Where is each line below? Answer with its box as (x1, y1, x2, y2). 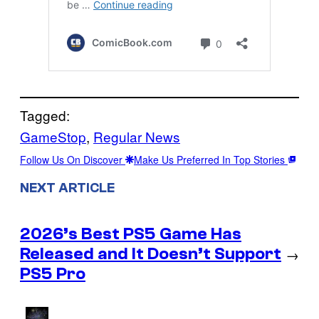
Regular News (93, 127, 180, 147)
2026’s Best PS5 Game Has (20, 224, 241, 244)
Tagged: (20, 105, 70, 125)
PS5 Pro (20, 263, 85, 283)
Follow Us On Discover (20, 152, 125, 167)
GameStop (20, 127, 86, 147)
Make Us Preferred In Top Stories (134, 152, 288, 167)
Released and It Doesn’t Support (20, 244, 281, 263)
